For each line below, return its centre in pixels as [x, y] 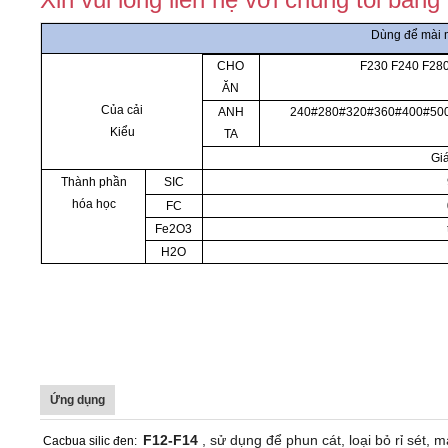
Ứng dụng [77, 400]
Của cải [122, 110]
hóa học [93, 204]
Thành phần [93, 182]
